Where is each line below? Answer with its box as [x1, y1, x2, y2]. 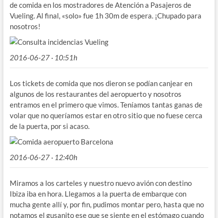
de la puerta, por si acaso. [9, 122, 90, 131]
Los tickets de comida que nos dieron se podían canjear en [9, 79, 192, 88]
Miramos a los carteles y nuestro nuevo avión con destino [9, 179, 192, 188]
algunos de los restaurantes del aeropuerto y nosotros [9, 90, 182, 99]
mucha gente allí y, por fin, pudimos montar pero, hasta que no [9, 200, 204, 209]
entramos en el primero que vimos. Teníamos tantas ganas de [9, 100, 202, 109]
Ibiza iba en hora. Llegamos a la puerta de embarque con [9, 189, 186, 199]
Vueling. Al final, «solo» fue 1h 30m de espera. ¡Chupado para [9, 11, 201, 20]
